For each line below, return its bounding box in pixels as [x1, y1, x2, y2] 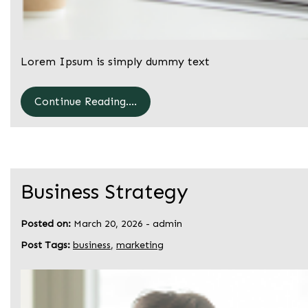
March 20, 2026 [74, 218, 143, 230]
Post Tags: [21, 239, 73, 252]
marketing [116, 239, 164, 252]
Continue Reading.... [34, 95, 137, 109]
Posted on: [21, 218, 71, 230]
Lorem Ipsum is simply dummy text [21, 55, 210, 69]
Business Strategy [21, 179, 188, 205]
